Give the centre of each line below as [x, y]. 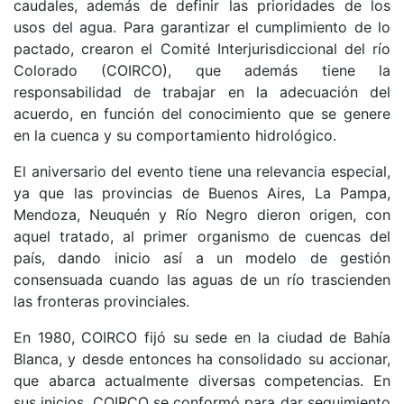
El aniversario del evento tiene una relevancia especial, [202, 171]
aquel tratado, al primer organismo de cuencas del [202, 236]
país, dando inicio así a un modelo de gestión [202, 258]
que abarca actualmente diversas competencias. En [202, 381]
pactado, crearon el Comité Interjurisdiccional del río [202, 49]
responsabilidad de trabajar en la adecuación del [202, 92]
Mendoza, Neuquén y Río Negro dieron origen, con [202, 215]
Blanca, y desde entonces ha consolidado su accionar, [202, 359]
